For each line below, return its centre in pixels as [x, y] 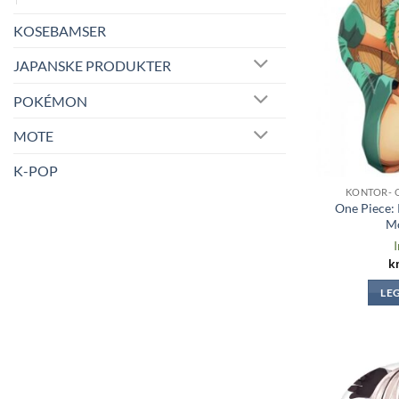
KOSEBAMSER [60, 30]
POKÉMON [50, 101]
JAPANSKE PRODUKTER [92, 65]
